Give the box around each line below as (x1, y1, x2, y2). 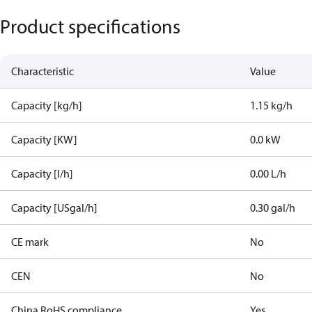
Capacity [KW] (11, 132, 77, 146)
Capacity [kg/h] (11, 98, 82, 112)
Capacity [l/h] (11, 166, 73, 180)
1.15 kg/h (250, 98, 293, 112)
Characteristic (11, 64, 74, 78)
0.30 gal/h (250, 201, 296, 214)
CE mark (11, 235, 49, 249)
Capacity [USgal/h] (11, 201, 97, 214)
